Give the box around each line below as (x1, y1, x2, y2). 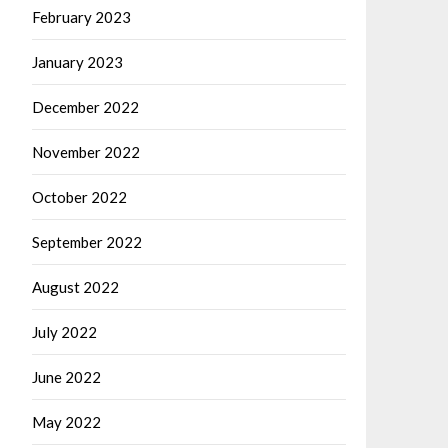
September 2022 (32, 233, 142, 252)
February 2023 (32, 8, 131, 27)
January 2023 (32, 53, 123, 72)
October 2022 (32, 188, 127, 207)
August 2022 (32, 278, 119, 297)
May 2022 (32, 413, 101, 432)
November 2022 (32, 143, 140, 162)
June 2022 (32, 368, 101, 387)
